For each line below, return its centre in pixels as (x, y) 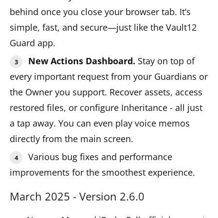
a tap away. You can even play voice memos (100, 123)
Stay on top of (166, 61)
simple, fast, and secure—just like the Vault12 (103, 27)
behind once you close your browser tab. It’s (100, 11)
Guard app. (33, 43)
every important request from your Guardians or (109, 76)
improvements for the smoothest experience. (102, 172)
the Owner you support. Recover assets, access (106, 92)
